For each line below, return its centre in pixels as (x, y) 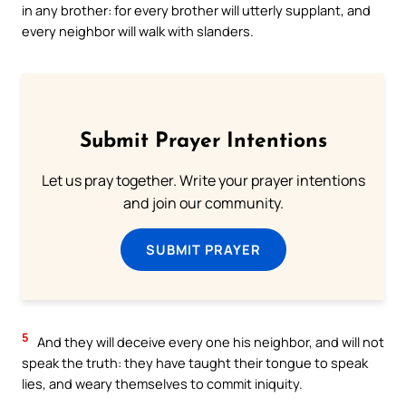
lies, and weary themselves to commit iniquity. (162, 384)
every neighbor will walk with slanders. (138, 31)
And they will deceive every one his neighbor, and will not (209, 342)
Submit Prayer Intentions (203, 142)
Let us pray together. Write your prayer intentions (203, 181)
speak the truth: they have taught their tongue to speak (195, 363)
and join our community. (203, 203)
